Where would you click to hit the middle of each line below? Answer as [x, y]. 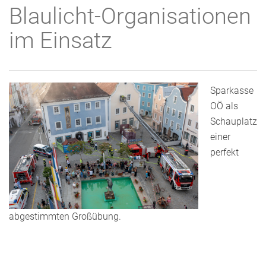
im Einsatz [60, 40]
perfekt [224, 152]
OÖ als [224, 106]
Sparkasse [232, 91]
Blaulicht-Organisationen [130, 16]
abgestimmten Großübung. [65, 216]
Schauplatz [234, 121]
